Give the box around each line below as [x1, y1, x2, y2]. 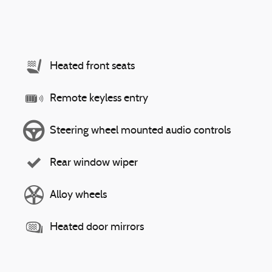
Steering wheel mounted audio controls [50, 124, 231, 137]
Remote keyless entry [50, 92, 148, 104]
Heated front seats [50, 60, 135, 72]
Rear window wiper [50, 157, 138, 169]
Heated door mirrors [50, 221, 144, 233]
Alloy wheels [50, 189, 107, 201]
